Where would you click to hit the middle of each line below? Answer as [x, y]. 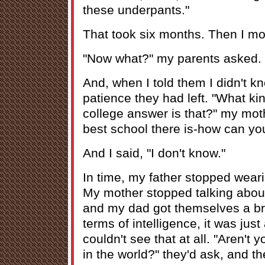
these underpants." [136, 9]
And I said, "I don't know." [154, 153]
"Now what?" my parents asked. [172, 58]
